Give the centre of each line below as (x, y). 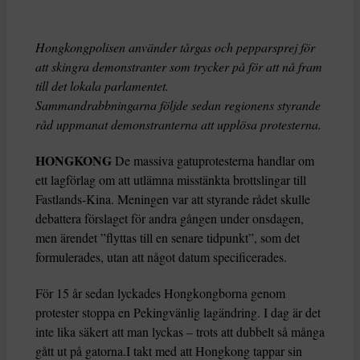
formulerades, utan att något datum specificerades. (161, 257)
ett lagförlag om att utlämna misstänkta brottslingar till (171, 180)
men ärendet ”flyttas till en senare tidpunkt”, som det (168, 238)
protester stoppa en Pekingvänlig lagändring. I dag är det (178, 313)
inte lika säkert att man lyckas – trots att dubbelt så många (180, 332)
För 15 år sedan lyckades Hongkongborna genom (160, 293)
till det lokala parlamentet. (102, 86)
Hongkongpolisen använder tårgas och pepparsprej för (175, 47)
